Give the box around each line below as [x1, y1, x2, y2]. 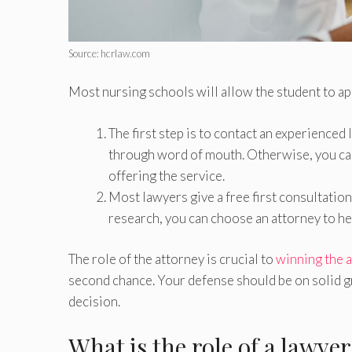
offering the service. [108, 167, 225, 184]
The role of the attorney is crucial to [68, 251, 276, 268]
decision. [68, 293, 120, 310]
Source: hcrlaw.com [68, 46, 150, 60]
